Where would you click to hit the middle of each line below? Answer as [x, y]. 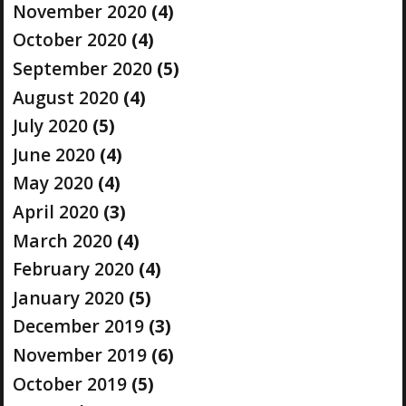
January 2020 [68, 297]
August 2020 [65, 97]
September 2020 [82, 68]
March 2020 [62, 240]
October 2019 [69, 383]
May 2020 [53, 183]
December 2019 [78, 326]
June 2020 [53, 154]
